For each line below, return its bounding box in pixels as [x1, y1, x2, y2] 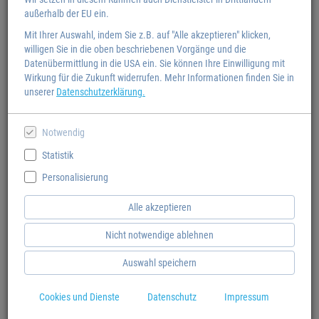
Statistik [42, 149, 73, 161]
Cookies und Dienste [39, 291, 120, 303]
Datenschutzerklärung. [56, 86, 145, 98]
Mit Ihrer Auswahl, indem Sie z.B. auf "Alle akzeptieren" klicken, [24, 29, 271, 41]
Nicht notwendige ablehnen [105, 229, 214, 241]
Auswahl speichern [122, 256, 197, 268]
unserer [24, 86, 56, 98]
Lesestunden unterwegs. [11, 298, 108, 310]
